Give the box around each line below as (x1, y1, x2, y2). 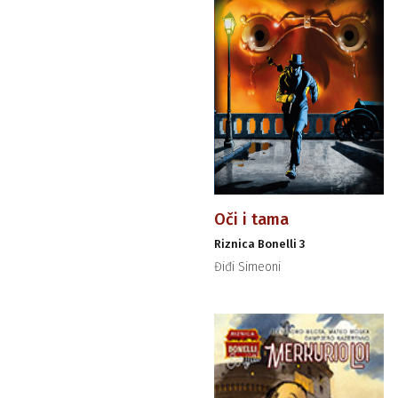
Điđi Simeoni (213, 259, 281, 275)
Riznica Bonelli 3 (213, 236, 305, 251)
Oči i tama (213, 209, 289, 229)
